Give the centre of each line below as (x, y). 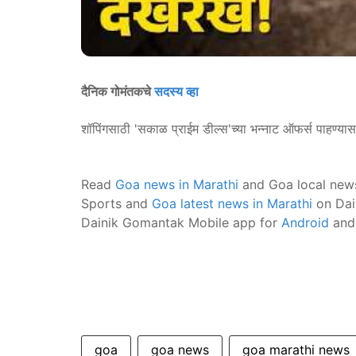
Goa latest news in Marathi (232, 204)
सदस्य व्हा (176, 92)
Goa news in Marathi (177, 185)
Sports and (116, 204)
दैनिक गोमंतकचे (118, 92)
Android (305, 223)
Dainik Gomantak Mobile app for (181, 223)
